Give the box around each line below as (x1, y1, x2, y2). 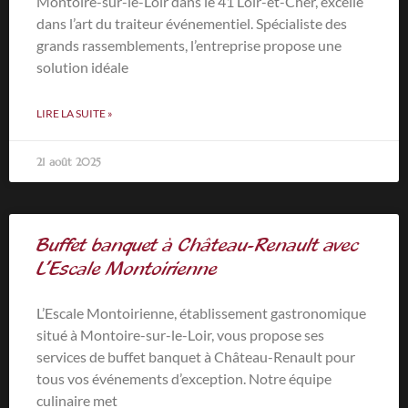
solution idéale (36, 58, 128, 76)
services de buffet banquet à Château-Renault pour (36, 348, 355, 366)
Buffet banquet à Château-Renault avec (36, 232, 359, 257)
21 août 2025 (36, 155, 101, 169)
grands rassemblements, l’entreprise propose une (36, 36, 342, 55)
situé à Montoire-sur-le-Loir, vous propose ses (36, 326, 324, 344)
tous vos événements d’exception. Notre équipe (36, 370, 331, 388)
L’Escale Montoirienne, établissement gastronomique (36, 304, 366, 322)
